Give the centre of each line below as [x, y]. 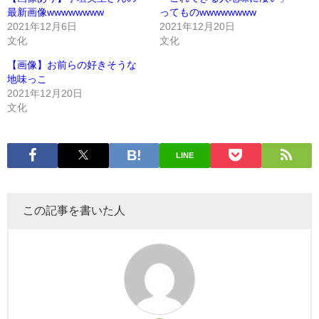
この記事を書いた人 [74, 210]
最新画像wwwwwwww [56, 12]
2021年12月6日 [42, 27]
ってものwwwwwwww [208, 12]
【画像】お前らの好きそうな [72, 65]
